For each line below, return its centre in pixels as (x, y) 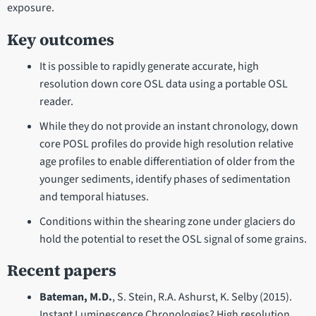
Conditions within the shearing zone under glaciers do (167, 222)
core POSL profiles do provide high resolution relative (166, 144)
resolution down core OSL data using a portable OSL (163, 84)
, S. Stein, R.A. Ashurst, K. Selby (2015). (202, 297)
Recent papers (62, 271)
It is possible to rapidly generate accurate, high (149, 67)
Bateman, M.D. (75, 297)
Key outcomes (61, 40)
